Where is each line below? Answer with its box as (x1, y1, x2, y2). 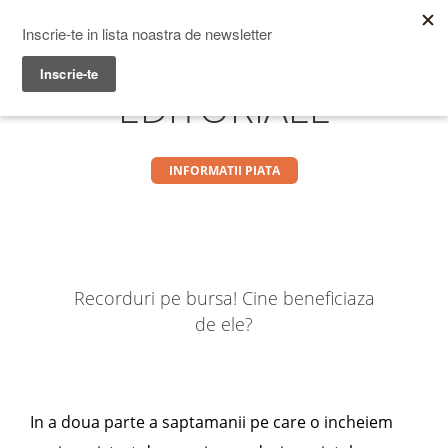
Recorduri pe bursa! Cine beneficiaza (73, 286, 375, 310)
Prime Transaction (78, 17, 265, 47)
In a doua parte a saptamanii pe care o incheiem (30, 411, 393, 433)
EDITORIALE (117, 80, 331, 135)
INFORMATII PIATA (168, 162, 280, 179)
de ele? (195, 312, 253, 336)
